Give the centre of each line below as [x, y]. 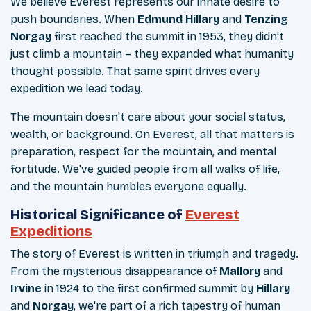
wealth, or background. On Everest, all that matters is [152, 135]
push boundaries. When [74, 19]
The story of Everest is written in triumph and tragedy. [154, 254]
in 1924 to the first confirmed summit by [150, 289]
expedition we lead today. [77, 89]
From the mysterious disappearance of [115, 271]
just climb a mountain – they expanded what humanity [152, 54]
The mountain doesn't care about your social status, [148, 117]
